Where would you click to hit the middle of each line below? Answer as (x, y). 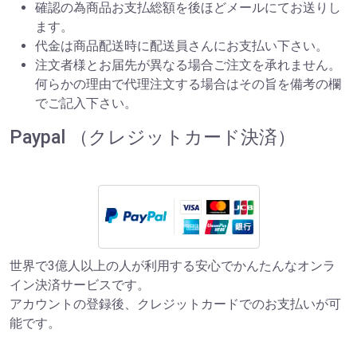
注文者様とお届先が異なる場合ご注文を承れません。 (188, 65)
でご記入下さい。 (86, 104)
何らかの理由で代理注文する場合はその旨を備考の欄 (188, 84)
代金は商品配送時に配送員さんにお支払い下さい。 (182, 46)
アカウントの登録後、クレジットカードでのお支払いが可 (175, 304)
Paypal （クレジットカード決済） (153, 137)
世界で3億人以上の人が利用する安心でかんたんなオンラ (173, 266)
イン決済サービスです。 (80, 285)
